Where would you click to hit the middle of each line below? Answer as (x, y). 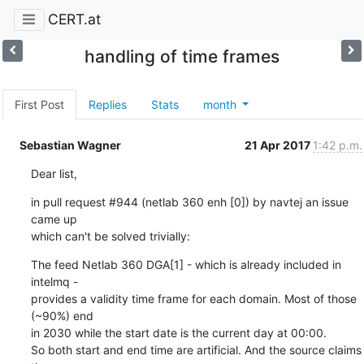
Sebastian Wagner (70, 145)
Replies (107, 104)
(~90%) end (62, 315)
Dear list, (54, 173)
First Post (39, 104)
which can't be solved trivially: (110, 236)
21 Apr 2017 (278, 145)
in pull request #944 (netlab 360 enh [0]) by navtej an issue (189, 201)
